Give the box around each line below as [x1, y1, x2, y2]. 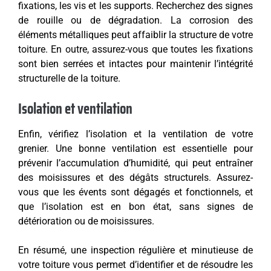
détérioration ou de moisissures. [18, 215, 154, 227]
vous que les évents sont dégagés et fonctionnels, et [18, 186, 253, 198]
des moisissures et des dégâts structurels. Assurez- [18, 172, 253, 184]
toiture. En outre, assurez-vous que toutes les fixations [18, 44, 253, 56]
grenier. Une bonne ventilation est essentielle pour [18, 143, 253, 155]
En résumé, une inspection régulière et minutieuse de [18, 244, 253, 256]
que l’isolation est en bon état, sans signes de [18, 201, 253, 213]
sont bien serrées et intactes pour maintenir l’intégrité [18, 58, 253, 70]
